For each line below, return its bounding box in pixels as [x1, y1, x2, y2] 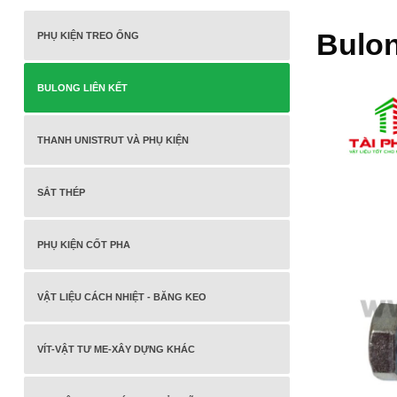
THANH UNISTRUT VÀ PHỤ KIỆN [37, 135, 189, 145]
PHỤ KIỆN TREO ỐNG [37, 30, 139, 41]
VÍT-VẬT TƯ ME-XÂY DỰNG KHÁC [37, 344, 195, 354]
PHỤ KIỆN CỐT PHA [37, 239, 130, 250]
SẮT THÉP [37, 187, 85, 198]
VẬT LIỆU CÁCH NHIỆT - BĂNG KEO [37, 292, 206, 302]
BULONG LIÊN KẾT [37, 82, 128, 93]
